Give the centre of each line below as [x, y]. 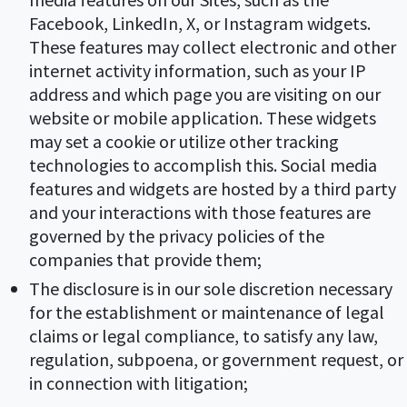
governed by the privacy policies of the [177, 235]
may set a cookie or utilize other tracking [184, 141]
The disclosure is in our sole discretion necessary [211, 289]
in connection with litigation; [139, 383]
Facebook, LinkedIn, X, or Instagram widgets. [200, 23]
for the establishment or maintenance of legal [207, 313]
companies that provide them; [145, 259]
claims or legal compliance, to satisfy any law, [203, 336]
